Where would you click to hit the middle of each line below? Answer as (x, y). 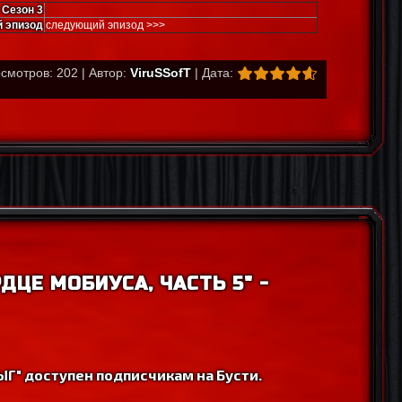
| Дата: (212, 73)
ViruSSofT (161, 73)
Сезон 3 (22, 10)
